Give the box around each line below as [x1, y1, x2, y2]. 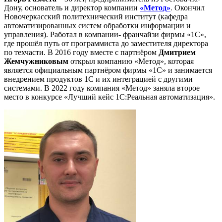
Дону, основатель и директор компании [4, 3, 138, 12]
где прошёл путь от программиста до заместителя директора [4, 39, 208, 48]
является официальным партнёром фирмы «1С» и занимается [4, 66, 212, 74]
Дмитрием [159, 48, 196, 56]
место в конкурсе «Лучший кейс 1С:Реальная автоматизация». [4, 93, 215, 101]
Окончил [174, 3, 205, 12]
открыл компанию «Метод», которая [68, 57, 194, 65]
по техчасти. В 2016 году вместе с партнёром [4, 48, 159, 56]
